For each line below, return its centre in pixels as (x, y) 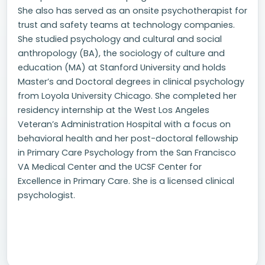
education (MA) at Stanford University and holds (122, 67)
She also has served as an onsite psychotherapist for (132, 11)
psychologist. (46, 195)
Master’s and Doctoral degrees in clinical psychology (131, 82)
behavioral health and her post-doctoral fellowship (128, 138)
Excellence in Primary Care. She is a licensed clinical (126, 181)
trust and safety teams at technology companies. (126, 25)
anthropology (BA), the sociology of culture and (121, 53)
